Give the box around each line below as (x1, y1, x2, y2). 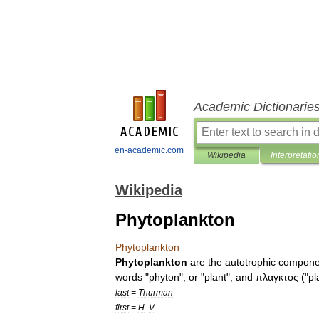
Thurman (138, 288, 173, 297)
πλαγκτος (256, 271, 298, 283)
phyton (149, 271, 179, 283)
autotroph (225, 256, 268, 268)
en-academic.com (115, 145, 184, 155)
